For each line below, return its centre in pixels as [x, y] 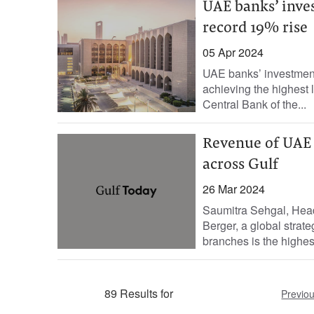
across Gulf [240, 165]
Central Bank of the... [254, 104]
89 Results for [139, 293]
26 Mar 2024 [233, 189]
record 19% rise [255, 29]
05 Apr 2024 [233, 52]
